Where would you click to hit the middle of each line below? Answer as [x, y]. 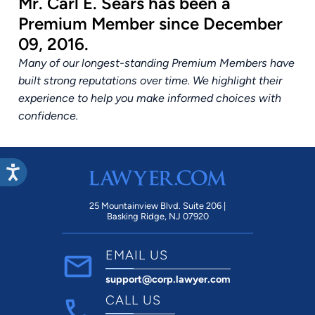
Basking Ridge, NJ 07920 [157, 216]
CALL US [133, 300]
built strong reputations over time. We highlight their [150, 80]
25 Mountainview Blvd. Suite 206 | [157, 205]
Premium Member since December [150, 23]
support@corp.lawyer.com [168, 279]
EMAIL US [137, 255]
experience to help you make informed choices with [150, 98]
